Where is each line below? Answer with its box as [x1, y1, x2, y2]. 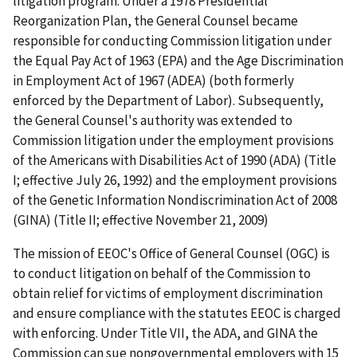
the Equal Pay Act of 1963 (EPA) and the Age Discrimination [13, 51, 343, 69]
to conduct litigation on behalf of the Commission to [13, 264, 311, 282]
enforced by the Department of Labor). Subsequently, [13, 91, 324, 109]
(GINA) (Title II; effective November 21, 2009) [13, 210, 269, 229]
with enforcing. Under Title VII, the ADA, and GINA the [13, 324, 318, 342]
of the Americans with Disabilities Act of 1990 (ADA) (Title [13, 151, 336, 169]
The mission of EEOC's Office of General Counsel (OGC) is [13, 244, 330, 262]
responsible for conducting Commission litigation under [13, 31, 331, 49]
